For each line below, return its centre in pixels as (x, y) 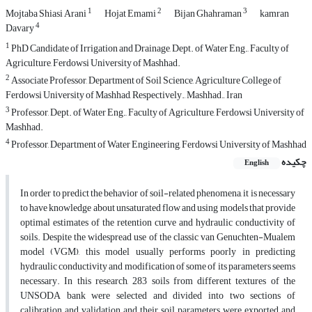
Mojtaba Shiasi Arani (47, 14)
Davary (21, 29)
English (257, 163)
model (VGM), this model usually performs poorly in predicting (158, 252)
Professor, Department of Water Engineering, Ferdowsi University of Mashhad (158, 145)
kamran (274, 14)
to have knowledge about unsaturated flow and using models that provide (158, 208)
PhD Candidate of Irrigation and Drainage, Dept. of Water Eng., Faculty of (149, 49)
